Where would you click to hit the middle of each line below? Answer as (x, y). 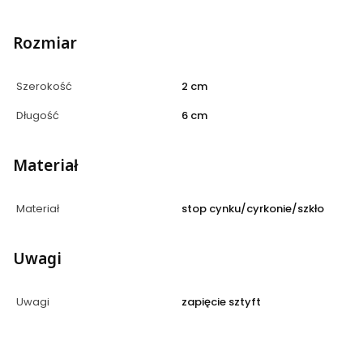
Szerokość (44, 86)
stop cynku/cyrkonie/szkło (253, 208)
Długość (38, 115)
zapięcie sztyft (221, 301)
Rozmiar (45, 43)
